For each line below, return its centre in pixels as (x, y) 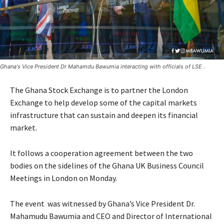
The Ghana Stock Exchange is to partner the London (99, 90)
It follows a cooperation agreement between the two (101, 153)
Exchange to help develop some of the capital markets (103, 103)
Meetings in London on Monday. (63, 178)
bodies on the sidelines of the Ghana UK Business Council (107, 166)
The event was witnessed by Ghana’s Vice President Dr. (102, 204)
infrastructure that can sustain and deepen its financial (104, 115)
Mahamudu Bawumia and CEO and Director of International (111, 216)
